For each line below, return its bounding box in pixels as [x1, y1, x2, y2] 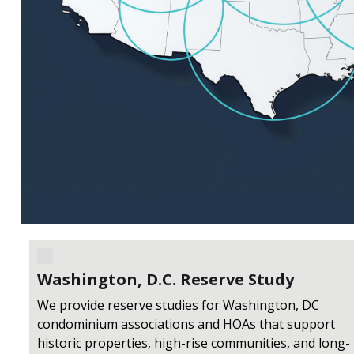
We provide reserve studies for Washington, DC [36, 296, 319, 314]
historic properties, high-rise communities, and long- [36, 334, 350, 352]
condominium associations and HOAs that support [36, 315, 335, 333]
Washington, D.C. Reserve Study [36, 269, 294, 291]
